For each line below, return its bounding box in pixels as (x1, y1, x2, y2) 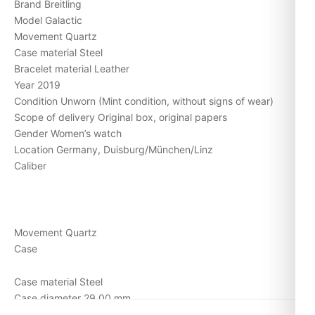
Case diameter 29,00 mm (14, 292, 131, 304)
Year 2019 (14, 78, 60, 91)
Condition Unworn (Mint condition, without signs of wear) (14, 94, 274, 107)
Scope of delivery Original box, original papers (14, 110, 227, 123)
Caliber (14, 159, 46, 172)
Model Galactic (14, 13, 82, 26)
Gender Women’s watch (14, 127, 122, 139)
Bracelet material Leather (14, 62, 129, 75)
